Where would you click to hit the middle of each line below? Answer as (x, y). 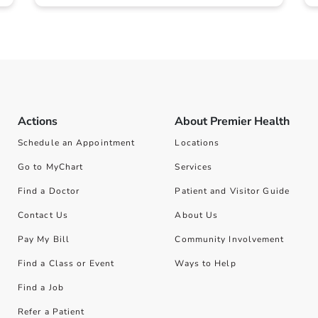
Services (194, 166)
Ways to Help (205, 263)
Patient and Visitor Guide (232, 191)
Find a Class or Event (66, 263)
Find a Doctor (49, 191)
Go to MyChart (50, 166)
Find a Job (40, 287)
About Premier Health (232, 121)
